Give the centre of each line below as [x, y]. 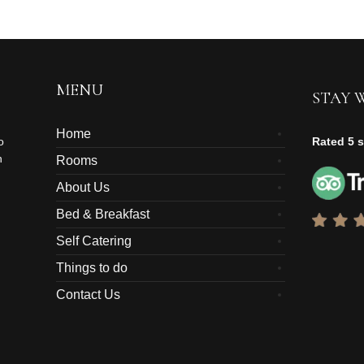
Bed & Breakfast [103, 214]
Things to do [92, 267]
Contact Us [89, 294]
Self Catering [94, 240]
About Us [83, 187]
